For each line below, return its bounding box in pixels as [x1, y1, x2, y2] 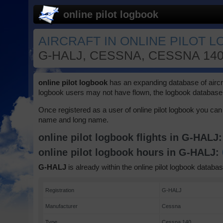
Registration [45, 187, 75, 193]
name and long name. [38, 115, 109, 124]
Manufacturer [45, 203, 78, 209]
